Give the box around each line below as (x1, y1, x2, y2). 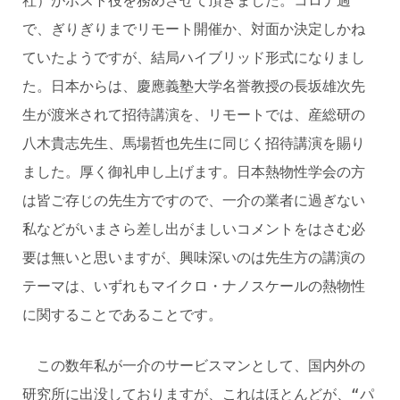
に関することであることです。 (22, 306, 222, 323)
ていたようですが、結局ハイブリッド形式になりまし (22, 49, 365, 66)
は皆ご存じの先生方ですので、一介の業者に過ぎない (22, 192, 365, 209)
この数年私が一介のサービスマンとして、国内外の (22, 357, 365, 374)
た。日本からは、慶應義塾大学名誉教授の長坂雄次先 (22, 78, 365, 95)
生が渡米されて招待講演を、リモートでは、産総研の (22, 106, 365, 123)
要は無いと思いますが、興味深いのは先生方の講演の (22, 249, 365, 266)
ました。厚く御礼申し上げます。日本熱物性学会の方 (22, 163, 365, 180)
